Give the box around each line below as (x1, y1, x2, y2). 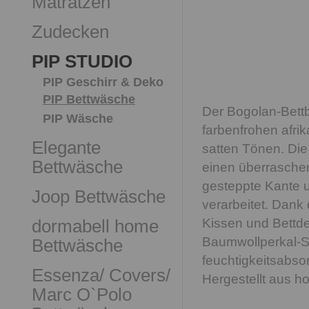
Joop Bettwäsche (32, 186, 166, 207)
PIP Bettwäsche (43, 92, 135, 106)
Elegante (32, 137, 101, 158)
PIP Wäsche (43, 112, 113, 126)
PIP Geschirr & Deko (43, 75, 163, 89)
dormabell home (32, 216, 159, 237)
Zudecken (32, 21, 109, 42)
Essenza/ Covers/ (32, 265, 170, 286)
